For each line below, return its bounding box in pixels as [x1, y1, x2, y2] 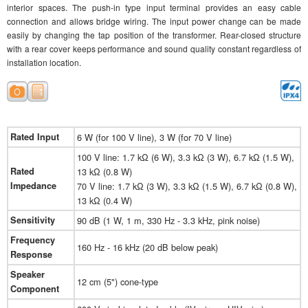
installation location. [7, 56, 81, 69]
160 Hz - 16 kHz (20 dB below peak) [77, 241, 218, 254]
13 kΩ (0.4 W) [77, 194, 132, 208]
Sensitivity [10, 214, 55, 227]
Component [10, 283, 59, 296]
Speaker [10, 268, 45, 281]
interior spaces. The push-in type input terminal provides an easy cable [7, 1, 301, 14]
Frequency [10, 234, 55, 247]
